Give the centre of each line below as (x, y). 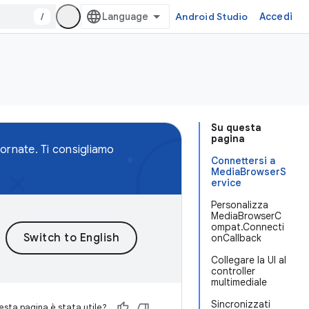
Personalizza (240, 205)
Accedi (276, 17)
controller (233, 271)
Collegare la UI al (249, 260)
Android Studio (212, 17)
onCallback (236, 238)
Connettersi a (243, 161)
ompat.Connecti (248, 227)
